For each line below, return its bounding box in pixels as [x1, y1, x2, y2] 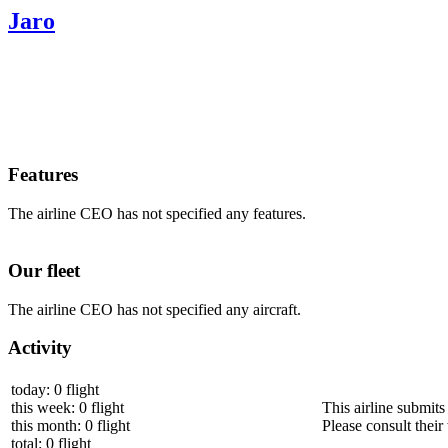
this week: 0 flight [11, 398, 124, 416]
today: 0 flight [11, 380, 99, 398]
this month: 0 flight [11, 416, 130, 434]
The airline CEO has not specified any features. [8, 205, 306, 223]
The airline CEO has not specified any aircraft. [8, 300, 301, 318]
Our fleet [8, 259, 80, 281]
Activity [8, 337, 72, 359]
